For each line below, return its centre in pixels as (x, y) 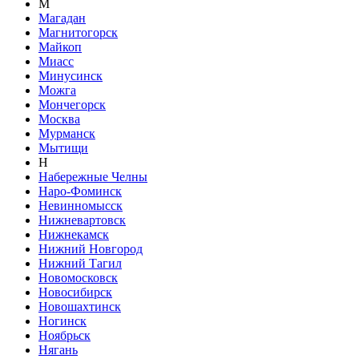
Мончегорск (72, 104)
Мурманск (67, 133)
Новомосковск (78, 277)
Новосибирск (75, 292)
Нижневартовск (82, 220)
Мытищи (63, 147)
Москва (59, 119)
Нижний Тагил (80, 263)
